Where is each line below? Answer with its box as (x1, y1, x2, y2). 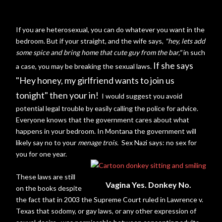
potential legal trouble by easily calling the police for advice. (16, 104, 198, 112)
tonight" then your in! (16, 89, 99, 101)
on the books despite (16, 183, 82, 192)
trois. (101, 138, 120, 147)
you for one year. (16, 149, 67, 158)
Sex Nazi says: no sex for (120, 138, 197, 147)
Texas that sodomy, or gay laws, (16, 206, 113, 215)
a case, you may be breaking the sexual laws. (16, 61, 152, 70)
